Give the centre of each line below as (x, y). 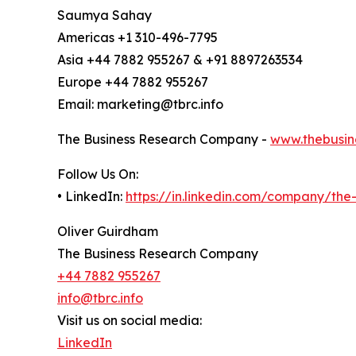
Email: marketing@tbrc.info (140, 104)
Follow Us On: (98, 174)
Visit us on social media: (130, 321)
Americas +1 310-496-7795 (137, 38)
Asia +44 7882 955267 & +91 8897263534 (180, 60)
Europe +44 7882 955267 (133, 82)
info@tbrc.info (100, 298)
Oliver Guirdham (108, 232)
